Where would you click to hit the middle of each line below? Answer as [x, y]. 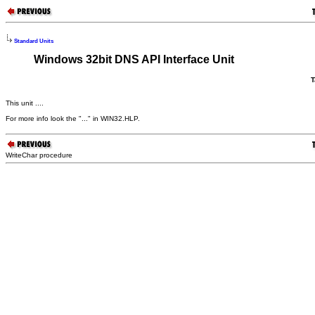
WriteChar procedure [39, 155]
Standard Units [34, 41]
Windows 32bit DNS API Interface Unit [134, 60]
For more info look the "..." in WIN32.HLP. [73, 118]
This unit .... [25, 103]
